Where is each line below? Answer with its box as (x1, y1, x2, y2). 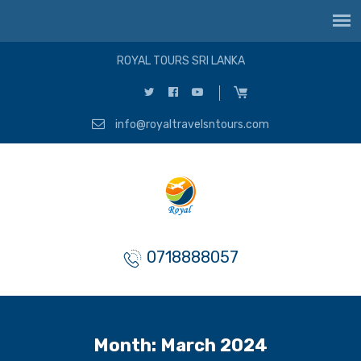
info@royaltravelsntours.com (113, 117, 269, 131)
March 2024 (160, 334, 268, 356)
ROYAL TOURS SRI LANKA (116, 54, 245, 68)
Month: (93, 334, 160, 356)
